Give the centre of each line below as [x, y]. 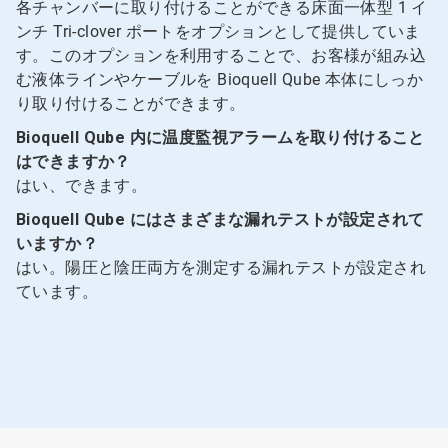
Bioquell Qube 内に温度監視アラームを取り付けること [220, 137]
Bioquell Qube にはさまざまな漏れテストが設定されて [220, 219]
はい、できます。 [82, 185]
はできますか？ [73, 161]
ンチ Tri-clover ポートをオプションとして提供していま [218, 31]
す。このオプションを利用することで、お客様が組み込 [221, 55]
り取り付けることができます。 [131, 103]
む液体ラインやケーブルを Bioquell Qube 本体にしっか [220, 79]
